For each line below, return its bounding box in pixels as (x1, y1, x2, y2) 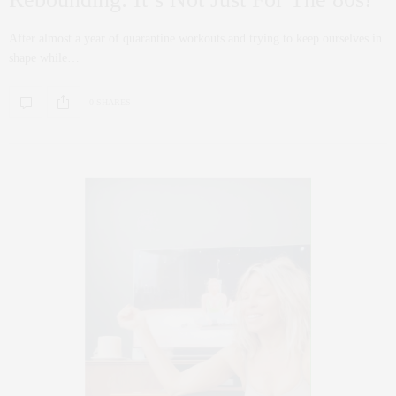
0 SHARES (89, 96, 131, 107)
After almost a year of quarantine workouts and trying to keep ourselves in (9, 32, 382, 46)
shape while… (9, 51, 80, 65)
